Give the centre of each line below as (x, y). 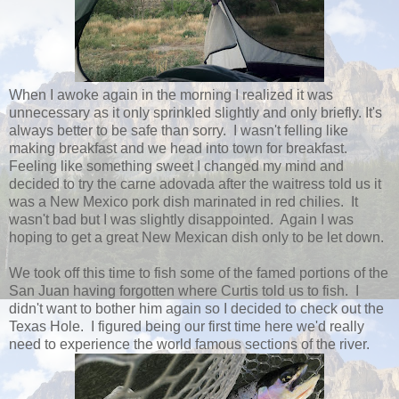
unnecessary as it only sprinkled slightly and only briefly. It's (195, 112)
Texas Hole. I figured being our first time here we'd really (187, 326)
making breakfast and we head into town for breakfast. (180, 148)
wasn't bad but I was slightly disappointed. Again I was (181, 219)
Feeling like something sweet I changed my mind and (176, 166)
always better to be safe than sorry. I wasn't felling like (179, 130)
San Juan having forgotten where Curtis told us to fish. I (184, 290)
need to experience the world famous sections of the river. (189, 344)
